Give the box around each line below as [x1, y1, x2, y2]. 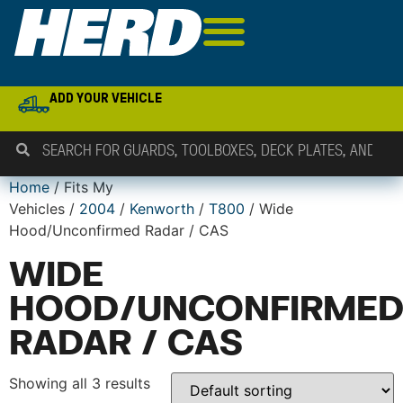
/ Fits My [49, 178, 113, 196]
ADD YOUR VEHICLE [49, 90, 163, 105]
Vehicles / [9, 200, 79, 218]
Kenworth [130, 200, 194, 218]
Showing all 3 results [9, 374, 150, 392]
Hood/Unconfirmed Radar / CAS [9, 221, 228, 239]
